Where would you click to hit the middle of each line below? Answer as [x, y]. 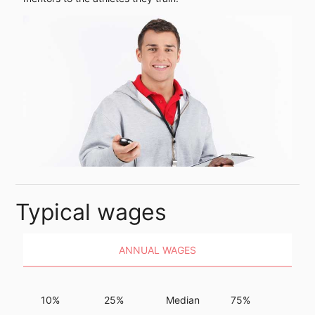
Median [183, 300]
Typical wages [91, 212]
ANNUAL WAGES [157, 250]
